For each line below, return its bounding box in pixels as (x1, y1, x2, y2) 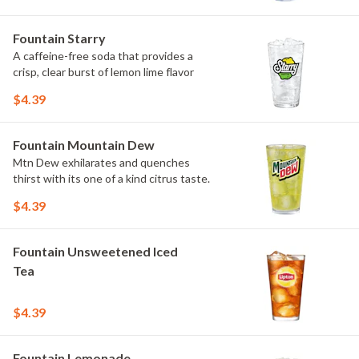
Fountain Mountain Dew (13, 137, 155, 152)
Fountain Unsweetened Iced (13, 244, 178, 259)
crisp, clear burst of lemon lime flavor (13, 65, 194, 79)
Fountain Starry (13, 30, 106, 46)
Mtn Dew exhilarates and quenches (13, 155, 190, 169)
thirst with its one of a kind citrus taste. (13, 171, 210, 185)
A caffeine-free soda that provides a (13, 49, 193, 63)
